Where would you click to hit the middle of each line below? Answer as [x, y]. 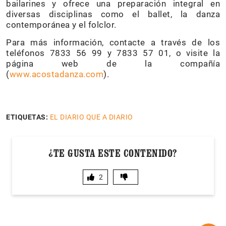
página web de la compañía [113, 63]
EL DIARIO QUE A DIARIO [91, 117]
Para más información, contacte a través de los [113, 42]
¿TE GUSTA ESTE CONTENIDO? [113, 153]
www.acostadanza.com [56, 74]
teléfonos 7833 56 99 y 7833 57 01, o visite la [113, 53]
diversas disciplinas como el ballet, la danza [113, 14]
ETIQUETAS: [27, 117]
